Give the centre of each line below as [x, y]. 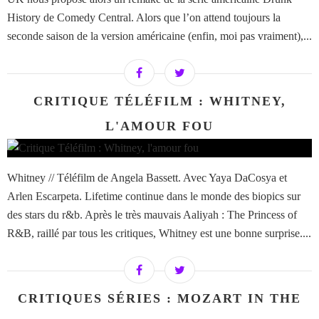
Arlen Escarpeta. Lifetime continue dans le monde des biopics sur [154, 197]
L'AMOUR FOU [159, 126]
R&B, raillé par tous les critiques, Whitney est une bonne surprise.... [159, 234]
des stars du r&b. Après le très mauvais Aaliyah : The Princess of [152, 215]
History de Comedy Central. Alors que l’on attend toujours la [144, 18]
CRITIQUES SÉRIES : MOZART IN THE [159, 299]
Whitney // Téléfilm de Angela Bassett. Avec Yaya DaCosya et [147, 178]
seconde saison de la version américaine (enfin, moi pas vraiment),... [159, 36]
